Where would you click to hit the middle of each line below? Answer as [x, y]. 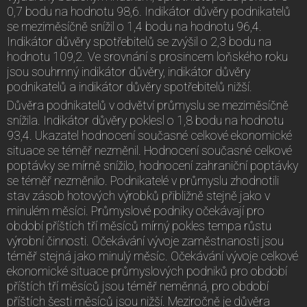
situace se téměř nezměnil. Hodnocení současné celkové [149, 150]
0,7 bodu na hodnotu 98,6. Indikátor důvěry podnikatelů [149, 11]
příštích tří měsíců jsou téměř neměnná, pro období [138, 286]
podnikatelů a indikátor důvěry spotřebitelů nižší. [130, 87]
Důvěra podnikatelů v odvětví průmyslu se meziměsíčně [148, 105]
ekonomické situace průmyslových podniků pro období [147, 271]
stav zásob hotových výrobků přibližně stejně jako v [138, 196]
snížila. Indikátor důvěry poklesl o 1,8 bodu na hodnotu [145, 120]
